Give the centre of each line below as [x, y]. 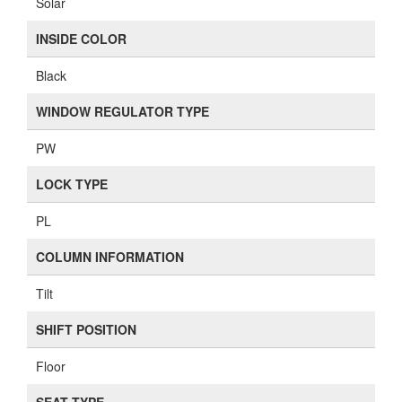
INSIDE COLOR [81, 39]
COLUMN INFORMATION [110, 257]
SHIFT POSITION [86, 329]
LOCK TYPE [72, 184]
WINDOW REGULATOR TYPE [122, 111]
